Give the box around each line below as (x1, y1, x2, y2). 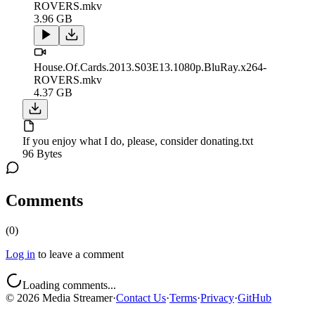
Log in (6, 248, 35, 261)
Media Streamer (39, 292, 112, 304)
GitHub (238, 292, 271, 304)
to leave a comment (38, 248, 124, 261)
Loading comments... (22, 279, 116, 292)
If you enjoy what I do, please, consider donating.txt (22, 135, 253, 148)
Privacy (200, 292, 234, 304)
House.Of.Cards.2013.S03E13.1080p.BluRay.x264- (34, 61, 266, 74)
